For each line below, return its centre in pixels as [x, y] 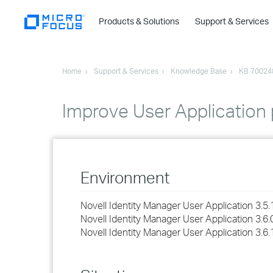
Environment [125, 177]
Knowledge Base [199, 71]
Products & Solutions [140, 21]
